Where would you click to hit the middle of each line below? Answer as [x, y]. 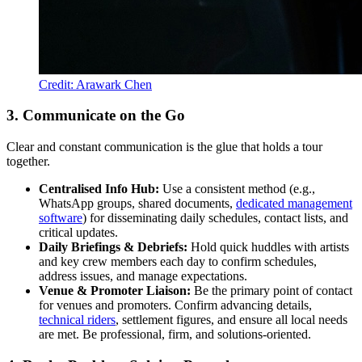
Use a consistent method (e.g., [237, 189]
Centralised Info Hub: [99, 189]
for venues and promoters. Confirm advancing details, [175, 305]
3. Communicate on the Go [96, 116]
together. [28, 162]
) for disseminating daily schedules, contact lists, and [215, 218]
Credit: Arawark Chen [95, 84]
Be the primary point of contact [271, 291]
